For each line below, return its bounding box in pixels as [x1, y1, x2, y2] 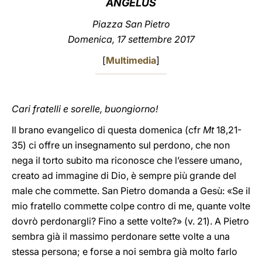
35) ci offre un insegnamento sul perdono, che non [12, 139, 230, 151]
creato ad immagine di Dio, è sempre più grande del [12, 170, 236, 181]
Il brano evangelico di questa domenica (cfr [12, 124, 203, 136]
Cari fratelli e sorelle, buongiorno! [12, 103, 158, 115]
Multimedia [106, 54, 156, 66]
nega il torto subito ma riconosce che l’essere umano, [12, 154, 242, 166]
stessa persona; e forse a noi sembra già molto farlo [12, 246, 237, 257]
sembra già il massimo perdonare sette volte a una [12, 230, 230, 242]
